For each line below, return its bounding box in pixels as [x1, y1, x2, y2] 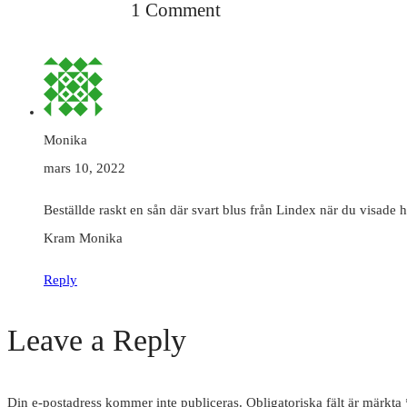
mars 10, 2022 [44, 160, 125, 175]
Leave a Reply [7, 323, 186, 357]
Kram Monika [44, 230, 123, 245]
